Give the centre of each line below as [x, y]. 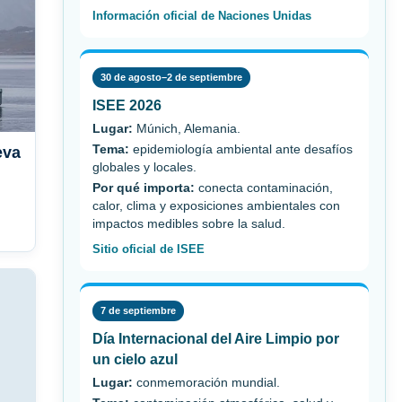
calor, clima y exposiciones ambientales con [216, 206]
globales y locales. [144, 168]
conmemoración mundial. [206, 383]
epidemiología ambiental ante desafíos [241, 150]
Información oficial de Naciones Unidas [202, 16]
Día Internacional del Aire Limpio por [216, 339]
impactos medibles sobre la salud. [189, 224]
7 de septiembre [138, 311]
